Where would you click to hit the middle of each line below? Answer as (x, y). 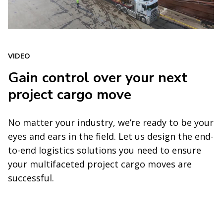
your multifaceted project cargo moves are (100, 164)
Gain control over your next (98, 78)
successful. (31, 178)
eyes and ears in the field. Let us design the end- (111, 136)
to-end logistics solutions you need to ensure (105, 150)
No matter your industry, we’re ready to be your (111, 122)
